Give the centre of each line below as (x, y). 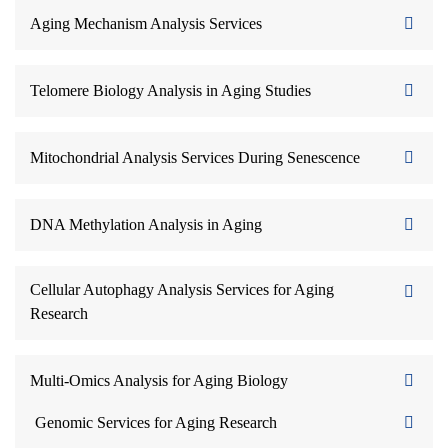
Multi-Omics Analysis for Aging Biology (159, 380)
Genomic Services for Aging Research (156, 422)
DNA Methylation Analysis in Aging (146, 224)
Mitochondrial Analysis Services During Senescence (195, 157)
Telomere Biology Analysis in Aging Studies (170, 90)
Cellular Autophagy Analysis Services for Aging (182, 289)
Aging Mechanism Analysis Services (146, 23)
